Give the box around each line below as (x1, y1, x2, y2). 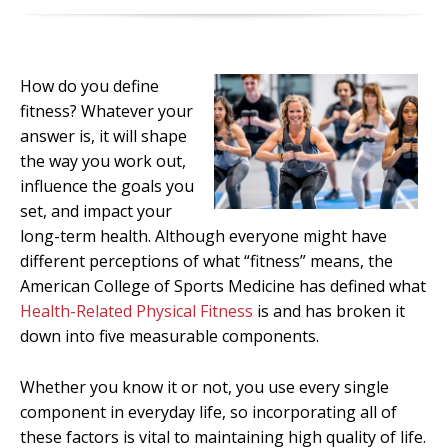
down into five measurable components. (20, 325, 319, 348)
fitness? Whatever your (20, 100, 193, 123)
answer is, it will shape (20, 125, 187, 148)
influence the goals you (20, 175, 194, 198)
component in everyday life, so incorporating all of (20, 400, 397, 423)
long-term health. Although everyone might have (20, 225, 387, 248)
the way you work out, (20, 150, 186, 173)
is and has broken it (253, 300, 405, 323)
